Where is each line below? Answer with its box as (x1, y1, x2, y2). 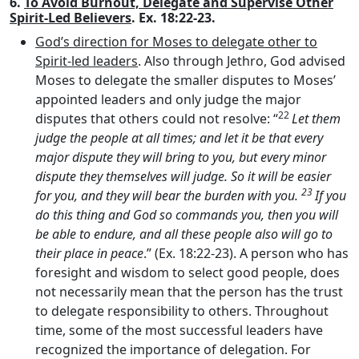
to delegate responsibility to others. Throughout (35, 301, 329, 320)
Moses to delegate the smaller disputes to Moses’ (35, 71, 336, 89)
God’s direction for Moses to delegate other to (35, 32, 317, 50)
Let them (292, 109, 341, 127)
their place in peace (35, 244, 143, 262)
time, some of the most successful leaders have (35, 321, 323, 339)
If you (315, 186, 346, 204)
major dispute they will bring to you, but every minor (35, 147, 326, 166)
